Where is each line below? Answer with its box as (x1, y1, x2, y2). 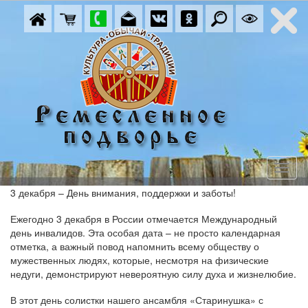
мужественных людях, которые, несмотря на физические (10, 253, 269, 267)
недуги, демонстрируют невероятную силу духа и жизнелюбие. (10, 267, 296, 280)
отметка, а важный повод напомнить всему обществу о (10, 239, 259, 253)
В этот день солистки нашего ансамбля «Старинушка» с (10, 293, 263, 307)
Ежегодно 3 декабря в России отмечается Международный (10, 212, 277, 225)
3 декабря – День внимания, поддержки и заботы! (10, 186, 236, 199)
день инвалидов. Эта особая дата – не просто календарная (10, 225, 280, 239)
